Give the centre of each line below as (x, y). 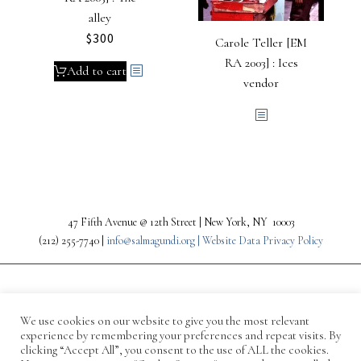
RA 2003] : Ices (261, 62)
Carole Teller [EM (261, 42)
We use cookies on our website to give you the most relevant (165, 321)
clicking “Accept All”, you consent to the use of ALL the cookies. (174, 350)
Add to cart (97, 71)
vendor (261, 83)
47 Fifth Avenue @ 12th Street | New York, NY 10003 (180, 222)
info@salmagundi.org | (154, 240)
